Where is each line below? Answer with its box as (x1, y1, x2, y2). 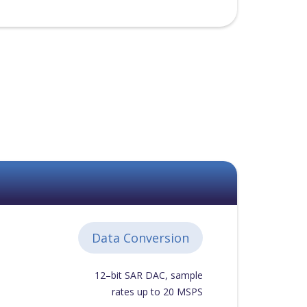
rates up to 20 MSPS (111, 285, 203, 298)
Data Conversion (91, 230, 189, 246)
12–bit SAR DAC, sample (94, 269, 203, 282)
